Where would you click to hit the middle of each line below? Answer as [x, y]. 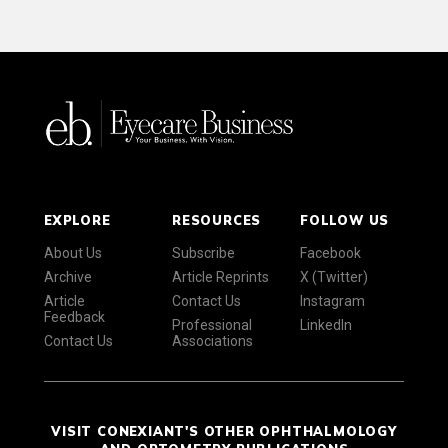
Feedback [74, 317]
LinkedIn [326, 325]
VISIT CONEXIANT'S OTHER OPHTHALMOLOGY [224, 431]
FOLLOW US [345, 220]
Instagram [332, 301]
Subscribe [203, 253]
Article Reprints [220, 277]
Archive [68, 277]
